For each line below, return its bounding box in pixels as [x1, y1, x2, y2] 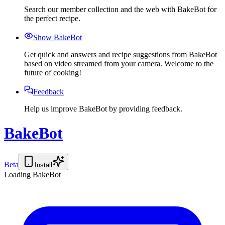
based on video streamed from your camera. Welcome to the [24, 59, 213, 68]
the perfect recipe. [24, 14, 80, 23]
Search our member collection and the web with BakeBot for [24, 5, 216, 14]
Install [35, 161, 52, 169]
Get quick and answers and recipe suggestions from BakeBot [24, 50, 217, 59]
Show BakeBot [33, 33, 82, 42]
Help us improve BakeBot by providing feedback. [24, 104, 182, 113]
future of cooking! [24, 68, 81, 77]
